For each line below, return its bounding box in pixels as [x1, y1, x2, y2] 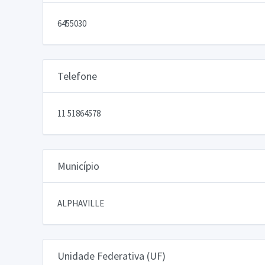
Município [57, 159, 99, 173]
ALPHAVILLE [57, 197, 104, 209]
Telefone [57, 69, 97, 83]
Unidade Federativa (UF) [57, 248, 166, 263]
